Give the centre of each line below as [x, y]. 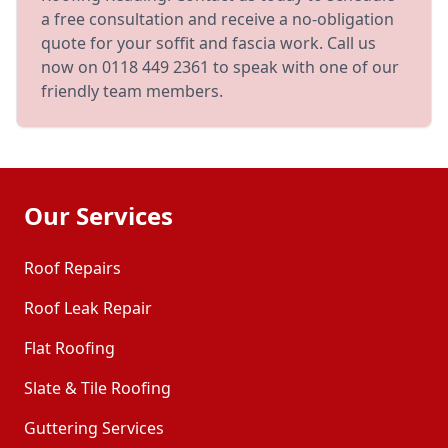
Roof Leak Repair [88, 308]
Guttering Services [94, 428]
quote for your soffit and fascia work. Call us [208, 43]
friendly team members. [132, 91]
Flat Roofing [69, 348]
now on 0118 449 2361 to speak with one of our [220, 67]
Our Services [98, 215]
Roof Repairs [72, 268]
